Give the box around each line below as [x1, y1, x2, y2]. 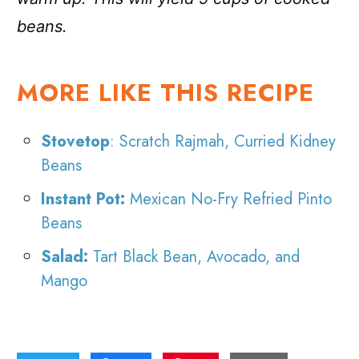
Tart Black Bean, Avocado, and [88, 245, 301, 269]
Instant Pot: [41, 188, 131, 212]
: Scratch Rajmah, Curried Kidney [110, 130, 337, 154]
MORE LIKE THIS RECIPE [17, 75, 315, 111]
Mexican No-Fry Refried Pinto [130, 188, 333, 212]
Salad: [41, 245, 89, 269]
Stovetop [41, 130, 111, 154]
